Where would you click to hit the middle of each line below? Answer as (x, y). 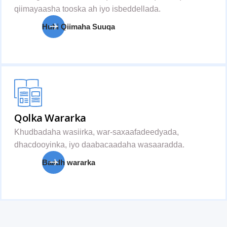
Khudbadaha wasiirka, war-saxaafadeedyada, (97, 132)
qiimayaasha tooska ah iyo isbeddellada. (87, 9)
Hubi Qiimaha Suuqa (79, 27)
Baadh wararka (69, 162)
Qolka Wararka (50, 118)
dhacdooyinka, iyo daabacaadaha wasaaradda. (99, 145)
